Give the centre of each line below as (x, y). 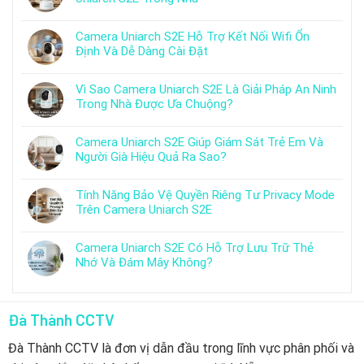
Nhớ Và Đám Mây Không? (144, 263)
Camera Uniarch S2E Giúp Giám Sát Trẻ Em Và (199, 143)
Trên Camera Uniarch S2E (144, 210)
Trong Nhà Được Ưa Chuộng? (154, 104)
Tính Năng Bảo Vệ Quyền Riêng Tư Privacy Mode (205, 195)
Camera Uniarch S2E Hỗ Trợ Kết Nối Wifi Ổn (193, 37)
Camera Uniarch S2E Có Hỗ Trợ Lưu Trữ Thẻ (195, 248)
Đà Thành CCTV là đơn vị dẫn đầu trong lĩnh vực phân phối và (181, 349)
